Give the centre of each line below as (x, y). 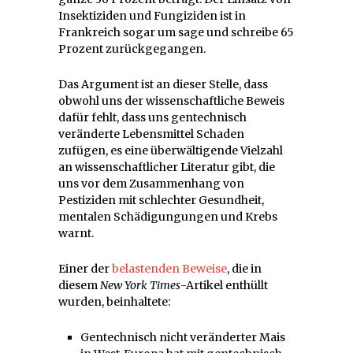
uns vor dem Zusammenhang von (151, 183)
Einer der (85, 268)
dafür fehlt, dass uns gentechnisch (152, 117)
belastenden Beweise (169, 268)
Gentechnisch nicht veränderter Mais (183, 337)
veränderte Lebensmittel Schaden (151, 134)
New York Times (140, 285)
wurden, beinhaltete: (114, 301)
